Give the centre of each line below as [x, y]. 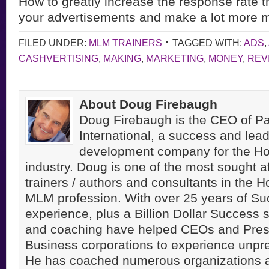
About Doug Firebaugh [148, 104]
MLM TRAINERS [125, 43]
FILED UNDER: [54, 43]
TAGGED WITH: [208, 43]
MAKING [122, 58]
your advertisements [79, 17]
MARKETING [175, 58]
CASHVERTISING [59, 58]
